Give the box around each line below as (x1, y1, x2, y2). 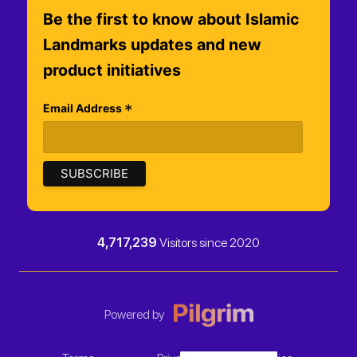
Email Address (43, 100, 124, 115)
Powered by (104, 306, 164, 322)
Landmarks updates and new (43, 34, 261, 54)
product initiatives (43, 60, 181, 80)
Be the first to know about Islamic (43, 9, 300, 29)
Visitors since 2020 (157, 235, 260, 251)
